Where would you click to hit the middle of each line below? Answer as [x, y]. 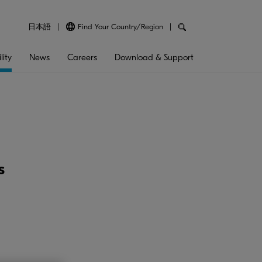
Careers [82, 57]
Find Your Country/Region [120, 27]
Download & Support [154, 57]
